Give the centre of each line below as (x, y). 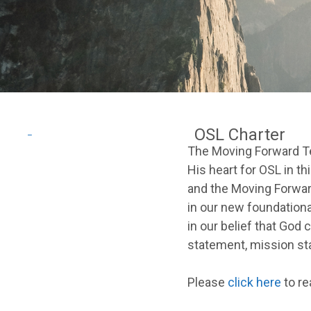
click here (254, 282)
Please (207, 282)
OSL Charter (239, 134)
